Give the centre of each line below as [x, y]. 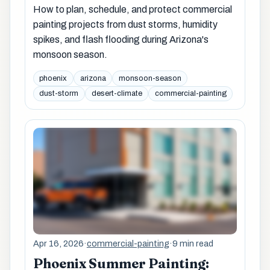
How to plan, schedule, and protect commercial [132, 9]
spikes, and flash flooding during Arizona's [121, 39]
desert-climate [117, 94]
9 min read [193, 243]
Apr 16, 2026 [58, 243]
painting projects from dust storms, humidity [125, 24]
